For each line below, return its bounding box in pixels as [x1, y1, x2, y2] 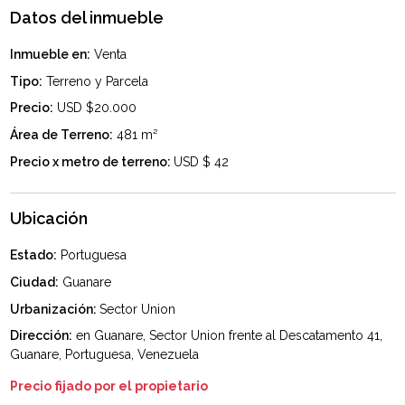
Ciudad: [9, 274, 59, 289]
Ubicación [9, 209, 88, 229]
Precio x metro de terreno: [9, 154, 174, 169]
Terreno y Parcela [42, 73, 148, 89]
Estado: [9, 248, 57, 263]
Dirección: [9, 328, 72, 344]
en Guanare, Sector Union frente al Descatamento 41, [71, 328, 382, 344]
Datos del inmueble [9, 7, 164, 27]
